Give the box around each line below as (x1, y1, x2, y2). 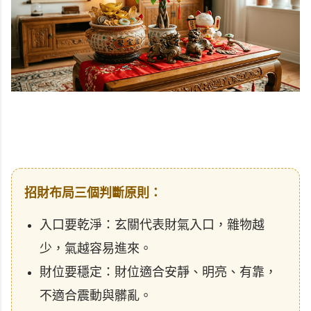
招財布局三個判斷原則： (24, 186, 162, 201)
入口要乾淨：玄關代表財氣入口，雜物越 (40, 218, 264, 233)
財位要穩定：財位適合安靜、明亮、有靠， (40, 265, 277, 280)
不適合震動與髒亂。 (40, 289, 152, 303)
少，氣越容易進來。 (40, 242, 152, 256)
